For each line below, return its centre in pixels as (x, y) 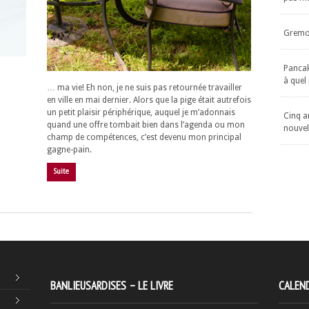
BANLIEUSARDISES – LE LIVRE (112, 286)
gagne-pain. (69, 150)
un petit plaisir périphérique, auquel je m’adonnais (141, 113)
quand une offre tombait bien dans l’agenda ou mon (146, 125)
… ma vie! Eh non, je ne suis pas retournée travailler (144, 88)
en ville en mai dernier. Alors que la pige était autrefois (149, 100)
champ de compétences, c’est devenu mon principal (144, 138)
